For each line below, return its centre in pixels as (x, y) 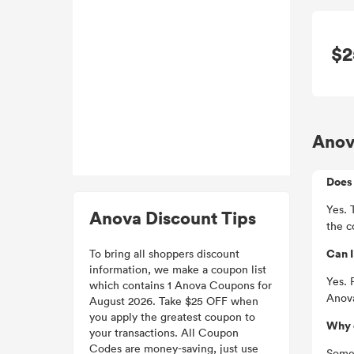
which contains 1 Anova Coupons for (181, 285)
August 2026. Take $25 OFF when (174, 301)
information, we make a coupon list (178, 269)
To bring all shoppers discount (164, 253)
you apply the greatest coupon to (172, 316)
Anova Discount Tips (173, 217)
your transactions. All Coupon (164, 332)
